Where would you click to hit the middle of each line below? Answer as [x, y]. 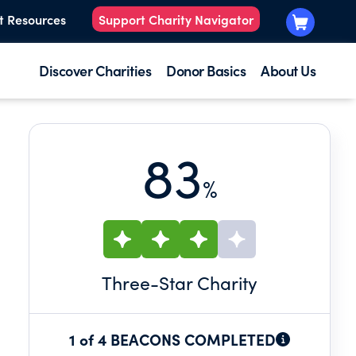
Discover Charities [95, 70]
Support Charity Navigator [176, 19]
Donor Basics [206, 70]
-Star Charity [204, 282]
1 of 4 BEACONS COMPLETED [172, 339]
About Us [288, 70]
